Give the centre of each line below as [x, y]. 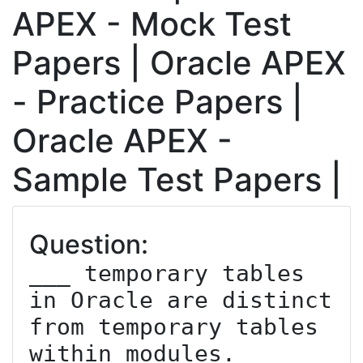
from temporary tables [174, 327]
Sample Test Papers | [177, 179]
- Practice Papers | [158, 102]
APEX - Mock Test [152, 24]
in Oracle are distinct [181, 300]
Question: [89, 244]
